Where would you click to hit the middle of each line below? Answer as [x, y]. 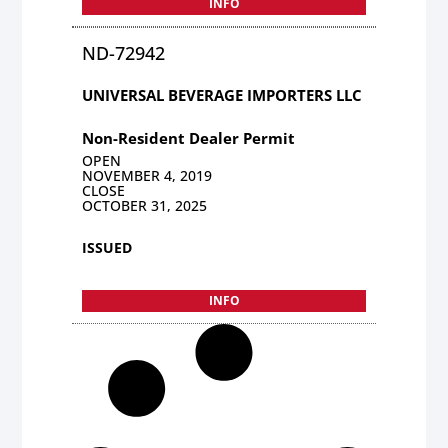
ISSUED [107, 247]
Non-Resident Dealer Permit [189, 137]
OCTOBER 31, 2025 [145, 205]
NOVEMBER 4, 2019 [147, 175]
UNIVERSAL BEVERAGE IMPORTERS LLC [222, 94]
